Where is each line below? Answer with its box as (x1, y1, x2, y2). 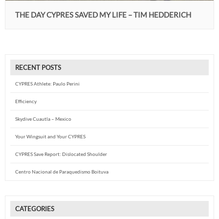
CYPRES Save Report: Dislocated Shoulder (15, 151, 107, 157)
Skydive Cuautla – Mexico (15, 116, 71, 122)
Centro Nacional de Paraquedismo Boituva (15, 169, 109, 175)
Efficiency (15, 98, 37, 104)
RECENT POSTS (15, 64, 61, 71)
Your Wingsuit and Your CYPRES (15, 133, 86, 139)
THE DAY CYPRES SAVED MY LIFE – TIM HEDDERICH (15, 10, 191, 19)
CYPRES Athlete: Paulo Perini (15, 81, 80, 87)
